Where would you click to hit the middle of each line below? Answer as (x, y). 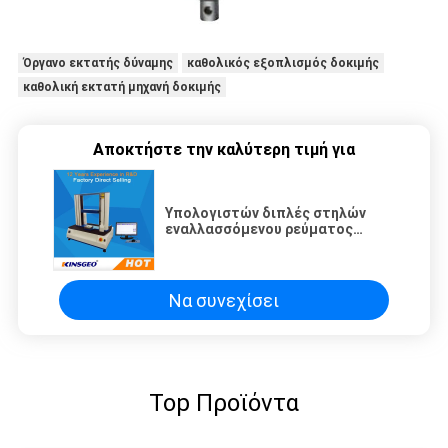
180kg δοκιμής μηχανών (246, 261)
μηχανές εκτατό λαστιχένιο (261, 245)
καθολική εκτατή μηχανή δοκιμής (121, 87)
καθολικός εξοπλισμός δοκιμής (282, 63)
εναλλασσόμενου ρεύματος (259, 229)
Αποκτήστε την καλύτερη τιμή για (224, 150)
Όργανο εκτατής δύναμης (97, 63)
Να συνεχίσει (224, 300)
